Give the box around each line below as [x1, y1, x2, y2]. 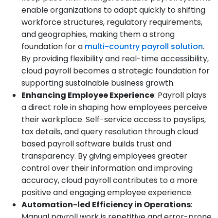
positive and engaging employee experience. [21, 187, 193, 199]
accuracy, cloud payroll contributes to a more [21, 175, 198, 186]
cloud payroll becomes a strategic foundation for [21, 65, 210, 77]
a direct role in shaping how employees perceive [21, 102, 207, 113]
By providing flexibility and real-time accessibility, [21, 53, 209, 65]
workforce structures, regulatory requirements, [21, 17, 202, 28]
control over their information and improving [21, 163, 193, 174]
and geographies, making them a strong [21, 29, 175, 40]
